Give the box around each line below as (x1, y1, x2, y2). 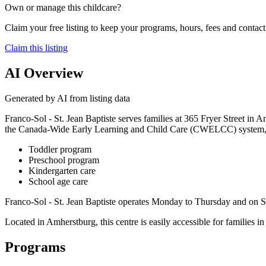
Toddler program (28, 144, 91, 154)
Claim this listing (5, 42, 68, 53)
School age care (28, 176, 88, 186)
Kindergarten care (28, 165, 96, 176)
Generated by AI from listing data (5, 93, 130, 103)
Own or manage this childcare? (5, 2, 121, 12)
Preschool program (28, 154, 99, 165)
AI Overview (5, 65, 83, 81)
